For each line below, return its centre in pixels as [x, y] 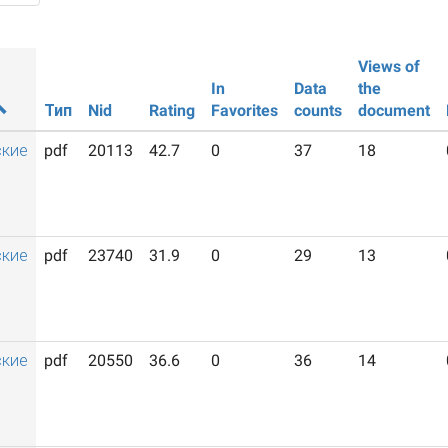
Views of [389, 66]
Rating [172, 110]
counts [318, 110]
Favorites [244, 110]
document [394, 110]
